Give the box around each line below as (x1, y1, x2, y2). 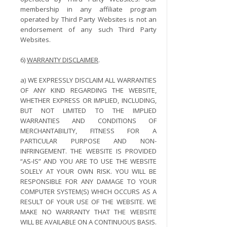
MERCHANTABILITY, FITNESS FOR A (20, 126, 157, 135)
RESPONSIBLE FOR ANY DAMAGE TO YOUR (20, 177, 157, 186)
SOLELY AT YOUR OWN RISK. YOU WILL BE (20, 167, 157, 176)
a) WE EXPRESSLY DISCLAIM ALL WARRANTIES (20, 75, 157, 85)
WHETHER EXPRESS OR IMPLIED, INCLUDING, (20, 96, 157, 105)
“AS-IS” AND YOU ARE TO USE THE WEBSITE (20, 157, 157, 166)
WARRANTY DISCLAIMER (27, 55, 98, 64)
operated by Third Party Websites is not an (20, 15, 157, 24)
